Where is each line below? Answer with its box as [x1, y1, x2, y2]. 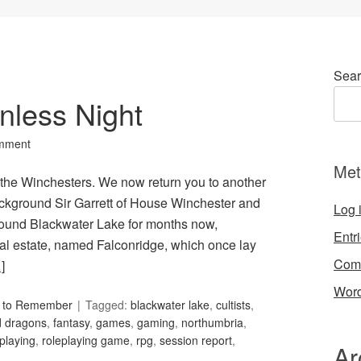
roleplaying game [42, 332, 130, 349]
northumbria [181, 314, 243, 331]
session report [160, 332, 232, 349]
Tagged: [85, 297, 131, 313]
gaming [137, 314, 175, 331]
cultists [216, 297, 251, 313]
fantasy [53, 314, 89, 331]
